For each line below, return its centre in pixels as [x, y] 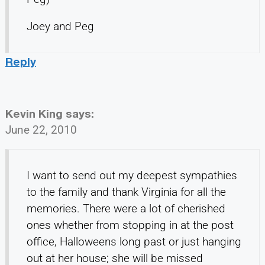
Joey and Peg [60, 27]
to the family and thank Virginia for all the [126, 192]
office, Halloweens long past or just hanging [134, 242]
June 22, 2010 [41, 130]
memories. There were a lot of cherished [126, 209]
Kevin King [34, 114]
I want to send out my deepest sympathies [132, 176]
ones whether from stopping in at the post [130, 225]
